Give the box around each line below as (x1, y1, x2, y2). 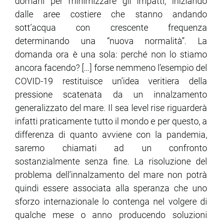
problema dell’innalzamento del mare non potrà (15, 169, 207, 180)
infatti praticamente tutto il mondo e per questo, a (15, 116, 207, 127)
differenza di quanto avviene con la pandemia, (15, 129, 207, 140)
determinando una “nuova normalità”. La (15, 36, 207, 47)
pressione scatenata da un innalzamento (15, 89, 207, 100)
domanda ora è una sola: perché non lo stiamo (15, 49, 207, 60)
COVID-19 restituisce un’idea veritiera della (15, 76, 207, 87)
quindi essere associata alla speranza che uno (15, 183, 207, 194)
